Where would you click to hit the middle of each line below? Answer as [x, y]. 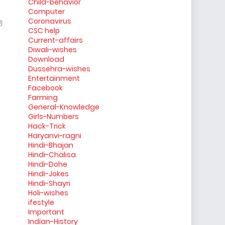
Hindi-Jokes [48, 174]
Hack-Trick [47, 126]
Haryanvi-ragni [55, 136]
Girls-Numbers [53, 117]
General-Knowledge [64, 107]
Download [46, 59]
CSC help [44, 31]
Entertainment [54, 78]
